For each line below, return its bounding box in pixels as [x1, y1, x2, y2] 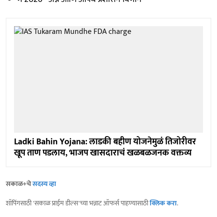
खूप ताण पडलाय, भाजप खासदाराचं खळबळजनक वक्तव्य [14, 145, 192, 160]
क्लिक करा [150, 197, 177, 209]
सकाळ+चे [6, 178, 32, 189]
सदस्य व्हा [32, 178, 56, 189]
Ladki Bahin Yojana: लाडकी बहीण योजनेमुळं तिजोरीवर [14, 134, 196, 149]
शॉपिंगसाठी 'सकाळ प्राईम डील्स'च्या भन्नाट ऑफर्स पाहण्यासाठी [6, 197, 150, 209]
